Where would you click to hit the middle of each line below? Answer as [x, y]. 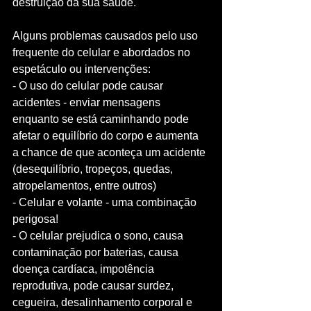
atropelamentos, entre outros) [84, 186]
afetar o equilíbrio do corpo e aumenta [107, 136]
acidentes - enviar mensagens [88, 103]
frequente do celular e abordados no [103, 53]
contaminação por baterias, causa [97, 253]
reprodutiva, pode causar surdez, [94, 286]
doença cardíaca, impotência [85, 269]
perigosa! [35, 219]
